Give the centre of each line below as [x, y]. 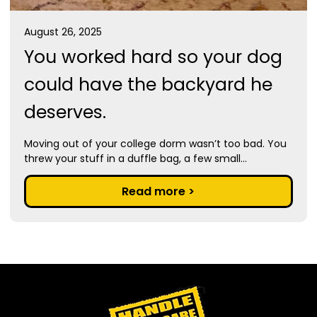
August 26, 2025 [63, 32]
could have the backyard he [148, 85]
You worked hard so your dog [153, 57]
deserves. [65, 113]
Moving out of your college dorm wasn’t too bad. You [155, 144]
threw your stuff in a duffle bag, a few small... [135, 159]
